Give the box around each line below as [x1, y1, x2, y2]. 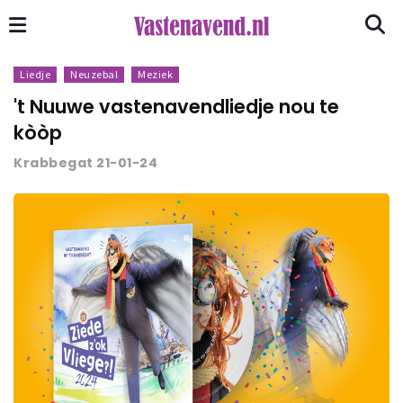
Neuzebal [70, 67, 118, 81]
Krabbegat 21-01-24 [13, 154, 157, 172]
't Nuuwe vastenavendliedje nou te [13, 94, 339, 120]
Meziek [138, 67, 173, 81]
